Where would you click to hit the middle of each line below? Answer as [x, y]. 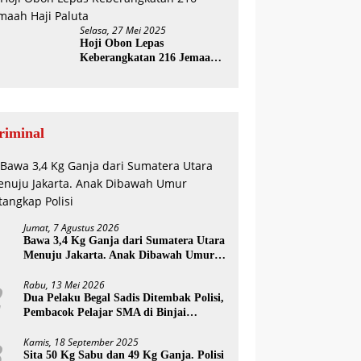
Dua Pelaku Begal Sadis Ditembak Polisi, [124, 298]
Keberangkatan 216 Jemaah [149, 58]
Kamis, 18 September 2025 [81, 342]
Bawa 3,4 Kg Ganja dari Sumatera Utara [124, 241]
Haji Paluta [109, 72]
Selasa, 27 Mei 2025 [123, 30]
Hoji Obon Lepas [122, 43]
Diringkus [48, 327]
